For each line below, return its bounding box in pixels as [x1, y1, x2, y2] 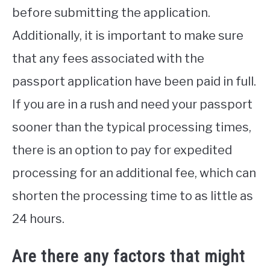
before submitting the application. [12, 5, 210, 20]
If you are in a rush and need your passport [12, 97, 253, 112]
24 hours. [12, 212, 64, 227]
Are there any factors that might [12, 246, 245, 267]
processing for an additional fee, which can [12, 166, 256, 181]
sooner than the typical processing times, [12, 120, 251, 135]
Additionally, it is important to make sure [12, 28, 243, 43]
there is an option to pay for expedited [12, 143, 232, 158]
